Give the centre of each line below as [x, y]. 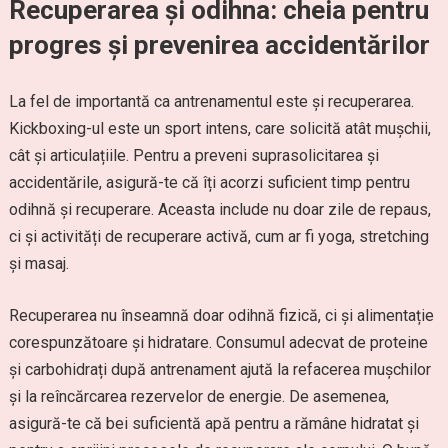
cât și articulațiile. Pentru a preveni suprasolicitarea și [193, 155]
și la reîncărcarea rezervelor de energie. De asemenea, [198, 396]
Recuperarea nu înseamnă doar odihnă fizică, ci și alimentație [221, 315]
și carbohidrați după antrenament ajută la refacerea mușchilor [219, 369]
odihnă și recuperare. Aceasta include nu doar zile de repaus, [219, 209]
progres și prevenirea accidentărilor [219, 45]
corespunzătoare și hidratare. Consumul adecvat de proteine [218, 342]
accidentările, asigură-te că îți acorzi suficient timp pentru [209, 182]
